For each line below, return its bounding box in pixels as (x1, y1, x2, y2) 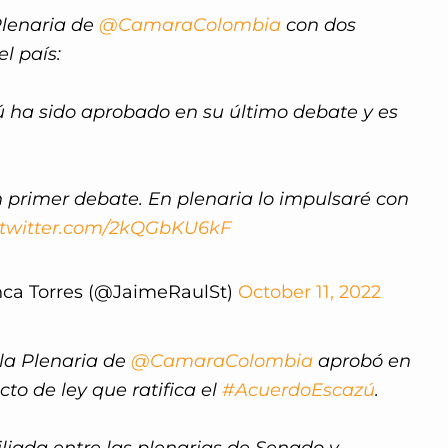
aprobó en (312, 350, 411, 373)
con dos (280, 14, 356, 37)
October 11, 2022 (237, 281, 381, 304)
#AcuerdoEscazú (221, 379, 375, 402)
